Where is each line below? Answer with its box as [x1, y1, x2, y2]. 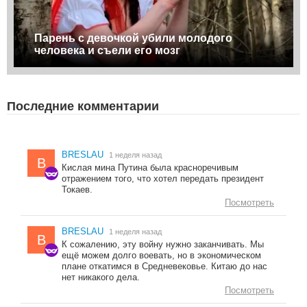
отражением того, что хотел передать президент [62, 173, 264, 184]
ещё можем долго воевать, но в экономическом [62, 250, 261, 261]
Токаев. [62, 184, 93, 195]
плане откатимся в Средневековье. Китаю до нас [62, 261, 267, 272]
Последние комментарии [7, 99, 159, 114]
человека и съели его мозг [34, 45, 180, 57]
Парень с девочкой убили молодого [34, 32, 232, 45]
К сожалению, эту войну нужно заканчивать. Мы [62, 239, 264, 250]
